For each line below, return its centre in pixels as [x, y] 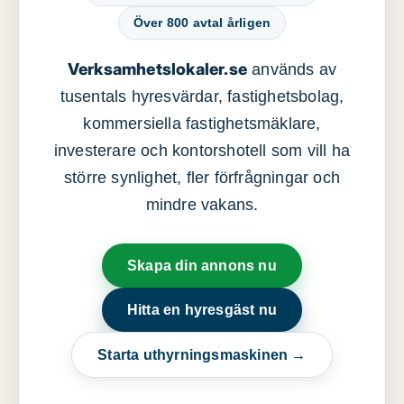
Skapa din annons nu [202, 266]
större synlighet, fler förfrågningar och [202, 178]
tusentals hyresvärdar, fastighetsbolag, [202, 97]
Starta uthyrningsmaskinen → [202, 355]
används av [292, 70]
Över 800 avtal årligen [202, 23]
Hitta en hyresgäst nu [202, 310]
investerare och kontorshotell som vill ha [202, 151]
